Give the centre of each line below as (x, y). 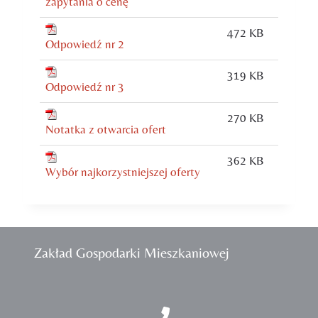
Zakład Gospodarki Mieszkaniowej (132, 253)
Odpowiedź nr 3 (85, 87)
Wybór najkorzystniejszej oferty (123, 172)
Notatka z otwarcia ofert (106, 130)
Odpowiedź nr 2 (85, 44)
